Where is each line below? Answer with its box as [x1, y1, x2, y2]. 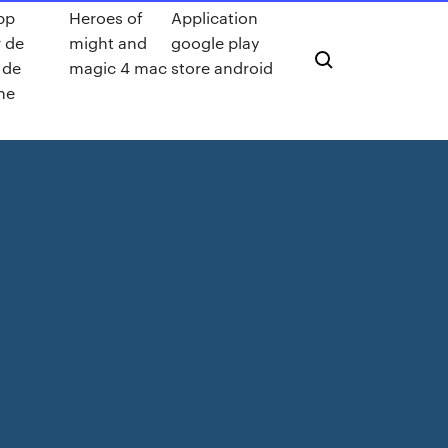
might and [69, 32, 148, 53]
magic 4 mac [69, 57, 168, 78]
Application [170, 7, 258, 28]
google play [170, 32, 260, 53]
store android [170, 57, 273, 78]
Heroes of [69, 7, 144, 28]
